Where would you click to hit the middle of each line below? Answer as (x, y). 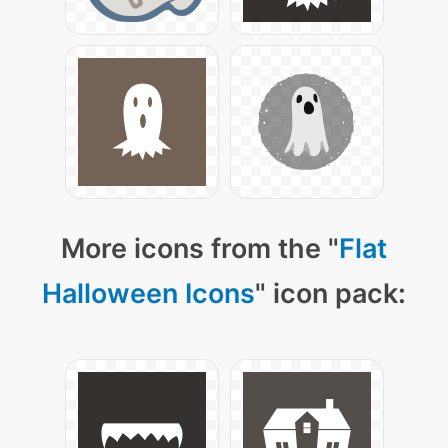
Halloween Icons (148, 293)
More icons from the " (200, 248)
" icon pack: (330, 293)
